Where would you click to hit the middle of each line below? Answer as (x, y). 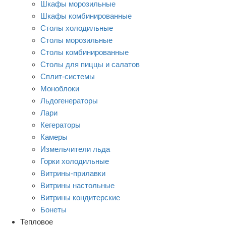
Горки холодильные (75, 161)
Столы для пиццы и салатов (90, 64)
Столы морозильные (76, 40)
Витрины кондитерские (80, 197)
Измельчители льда (75, 149)
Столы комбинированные (84, 52)
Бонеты (53, 209)
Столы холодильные (77, 28)
